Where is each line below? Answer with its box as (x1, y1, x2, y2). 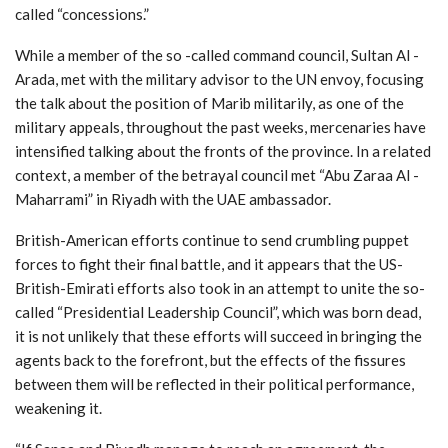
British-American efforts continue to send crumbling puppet (15, 230, 409, 249)
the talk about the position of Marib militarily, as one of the (15, 93, 404, 112)
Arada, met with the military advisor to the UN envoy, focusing (15, 69, 424, 88)
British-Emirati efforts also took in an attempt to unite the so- (15, 278, 425, 297)
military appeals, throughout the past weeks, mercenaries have (15, 117, 426, 136)
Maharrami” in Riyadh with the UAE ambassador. (15, 189, 331, 208)
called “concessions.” (15, 4, 149, 23)
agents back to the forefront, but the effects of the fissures (15, 350, 406, 369)
